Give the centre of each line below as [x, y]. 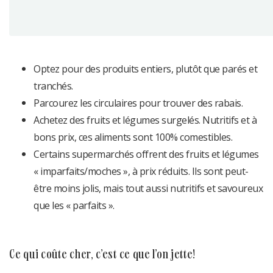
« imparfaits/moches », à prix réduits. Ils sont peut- [141, 172]
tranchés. [53, 86]
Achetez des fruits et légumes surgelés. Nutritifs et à [145, 120]
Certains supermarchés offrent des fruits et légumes [146, 154]
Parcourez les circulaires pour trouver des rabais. [138, 103]
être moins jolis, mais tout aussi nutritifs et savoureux [148, 189]
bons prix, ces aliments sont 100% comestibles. [133, 137]
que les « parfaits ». [74, 206]
